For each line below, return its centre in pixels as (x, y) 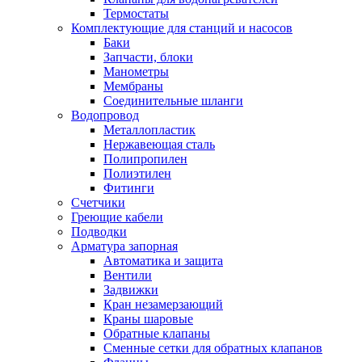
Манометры (136, 71)
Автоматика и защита (163, 260)
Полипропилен (145, 158)
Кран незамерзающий (163, 304)
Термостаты (136, 13)
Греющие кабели (117, 217)
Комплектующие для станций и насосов (182, 27)
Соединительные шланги (173, 100)
